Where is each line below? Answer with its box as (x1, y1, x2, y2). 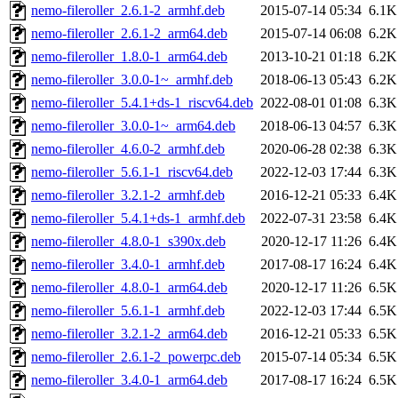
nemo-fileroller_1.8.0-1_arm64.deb (31, 49, 227, 65)
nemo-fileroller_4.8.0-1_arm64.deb (31, 280, 227, 296)
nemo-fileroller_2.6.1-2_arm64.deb (31, 26, 227, 42)
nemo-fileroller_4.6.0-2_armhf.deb (31, 141, 225, 157)
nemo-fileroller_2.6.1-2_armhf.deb (31, 3, 225, 19)
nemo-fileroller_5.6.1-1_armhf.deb (31, 303, 225, 319)
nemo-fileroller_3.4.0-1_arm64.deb (31, 372, 227, 388)
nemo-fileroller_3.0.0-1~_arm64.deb (31, 118, 235, 134)
